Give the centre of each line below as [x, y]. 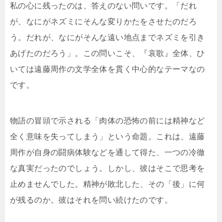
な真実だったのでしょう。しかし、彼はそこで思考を [108, 168]
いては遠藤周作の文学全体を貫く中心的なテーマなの [108, 69]
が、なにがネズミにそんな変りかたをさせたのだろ [104, 22]
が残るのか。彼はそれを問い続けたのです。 [91, 200]
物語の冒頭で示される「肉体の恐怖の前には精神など [108, 121]
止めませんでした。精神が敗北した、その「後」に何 [108, 184]
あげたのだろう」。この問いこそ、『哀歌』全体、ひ [108, 54]
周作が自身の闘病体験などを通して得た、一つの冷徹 [108, 153]
